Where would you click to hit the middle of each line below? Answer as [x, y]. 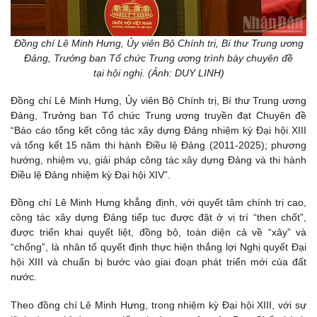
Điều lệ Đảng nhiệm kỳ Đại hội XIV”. [91, 175]
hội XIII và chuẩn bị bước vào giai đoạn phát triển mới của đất [158, 262]
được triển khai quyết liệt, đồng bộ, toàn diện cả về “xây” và [158, 232]
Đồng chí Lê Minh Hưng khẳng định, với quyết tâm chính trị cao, [158, 203]
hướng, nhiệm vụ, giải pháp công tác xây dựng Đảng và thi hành [158, 160]
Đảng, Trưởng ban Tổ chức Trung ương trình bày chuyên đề [158, 58]
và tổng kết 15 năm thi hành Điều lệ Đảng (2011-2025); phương [158, 145]
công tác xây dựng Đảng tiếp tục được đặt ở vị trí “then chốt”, [158, 218]
